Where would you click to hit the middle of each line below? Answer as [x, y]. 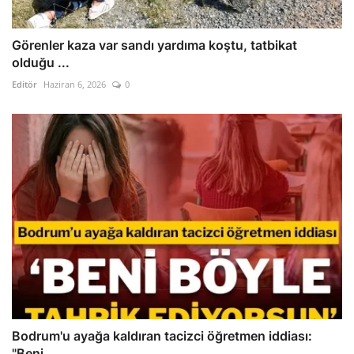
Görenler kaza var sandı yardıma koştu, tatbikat [154, 45]
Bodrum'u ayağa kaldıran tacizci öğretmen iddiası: [162, 336]
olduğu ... [41, 63]
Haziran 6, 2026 [75, 85]
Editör [24, 85]
